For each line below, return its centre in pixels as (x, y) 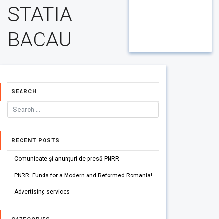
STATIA (40, 14)
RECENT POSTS (35, 141)
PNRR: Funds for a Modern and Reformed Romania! (83, 175)
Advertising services (42, 192)
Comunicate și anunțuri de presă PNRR (66, 159)
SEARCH (24, 92)
